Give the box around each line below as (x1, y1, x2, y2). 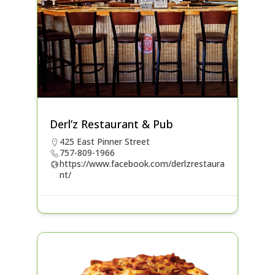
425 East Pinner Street (59, 136, 150, 148)
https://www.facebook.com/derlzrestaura (59, 158, 225, 170)
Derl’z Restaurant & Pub (49, 117, 173, 132)
